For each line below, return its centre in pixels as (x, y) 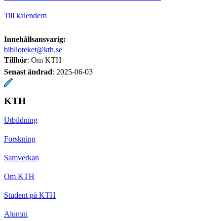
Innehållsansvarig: (35, 39)
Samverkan (21, 157)
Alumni (16, 214)
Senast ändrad (28, 72)
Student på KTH (30, 195)
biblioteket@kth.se (33, 49)
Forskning (20, 139)
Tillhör (16, 60)
